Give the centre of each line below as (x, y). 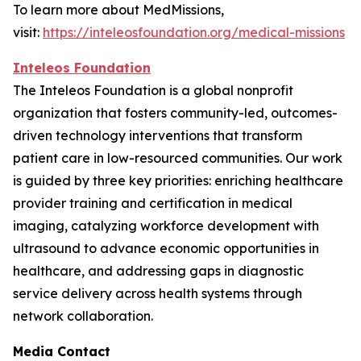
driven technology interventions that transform (158, 135)
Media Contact (62, 351)
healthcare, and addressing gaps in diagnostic (158, 270)
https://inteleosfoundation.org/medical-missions (194, 32)
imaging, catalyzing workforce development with (166, 225)
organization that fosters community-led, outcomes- (175, 112)
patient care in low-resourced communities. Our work (178, 158)
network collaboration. (104, 315)
